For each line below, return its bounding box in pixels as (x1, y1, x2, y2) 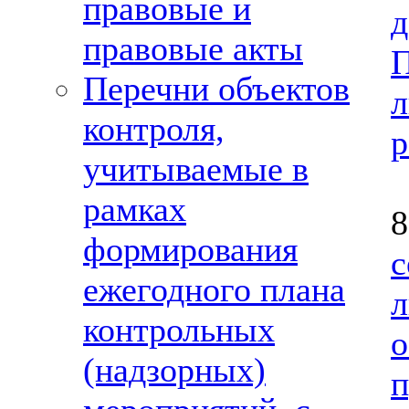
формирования (83, 230, 298, 268)
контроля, (83, 110, 225, 148)
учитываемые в (83, 150, 309, 188)
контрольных (83, 310, 275, 349)
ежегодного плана (83, 270, 345, 309)
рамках (83, 190, 186, 228)
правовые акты (83, 29, 303, 68)
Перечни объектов (83, 69, 350, 108)
